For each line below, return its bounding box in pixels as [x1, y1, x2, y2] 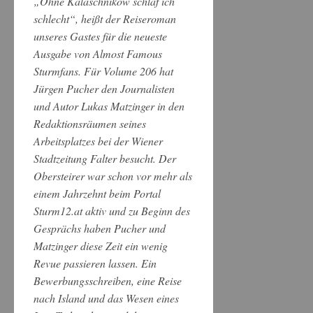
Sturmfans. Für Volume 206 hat [34, 64, 173, 79]
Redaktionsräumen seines [34, 116, 146, 131]
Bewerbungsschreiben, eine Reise [34, 273, 182, 289]
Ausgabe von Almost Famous [34, 46, 162, 61]
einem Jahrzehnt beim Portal [34, 186, 161, 201]
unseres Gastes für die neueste [34, 29, 167, 44]
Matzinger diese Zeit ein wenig [34, 238, 168, 254]
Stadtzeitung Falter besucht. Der [34, 151, 176, 166]
